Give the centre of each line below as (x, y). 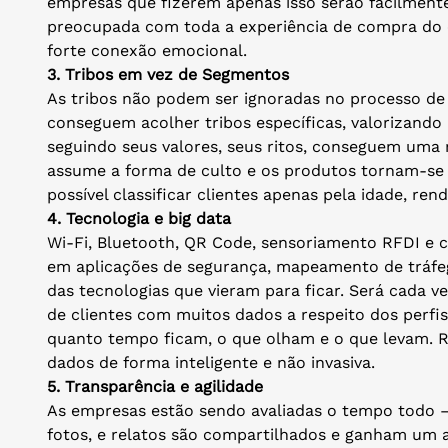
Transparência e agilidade (164, 386)
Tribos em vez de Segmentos (177, 74)
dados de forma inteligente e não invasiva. (211, 362)
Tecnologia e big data (148, 218)
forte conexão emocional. (147, 50)
